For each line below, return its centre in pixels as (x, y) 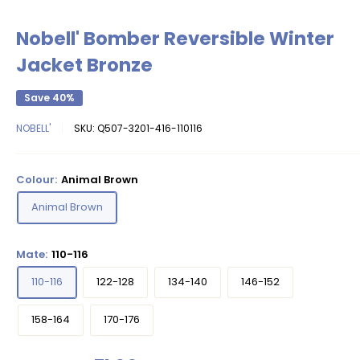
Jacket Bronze (84, 65)
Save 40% (49, 97)
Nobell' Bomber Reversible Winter (175, 38)
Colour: (38, 179)
